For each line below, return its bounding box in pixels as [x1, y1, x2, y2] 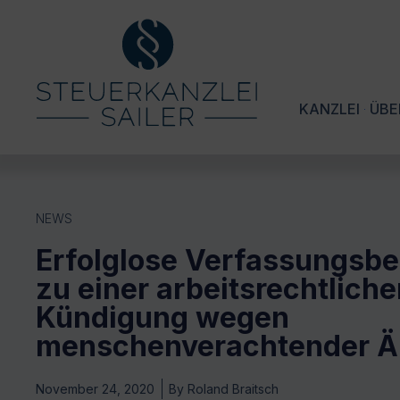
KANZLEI [299, 100, 360, 119]
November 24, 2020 [36, 381, 154, 397]
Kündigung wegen [36, 300, 289, 336]
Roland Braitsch [184, 381, 279, 397]
